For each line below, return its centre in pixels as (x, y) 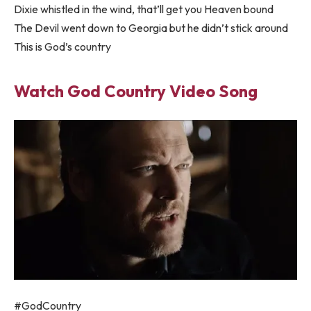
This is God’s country (62, 47)
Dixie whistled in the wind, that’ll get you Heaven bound (144, 9)
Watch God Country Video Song (136, 91)
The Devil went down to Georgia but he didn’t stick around (151, 28)
